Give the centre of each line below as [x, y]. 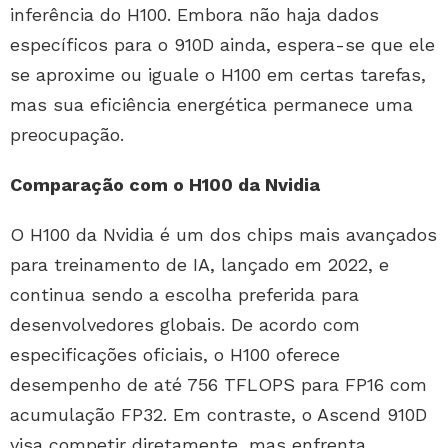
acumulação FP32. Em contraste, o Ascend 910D [218, 415]
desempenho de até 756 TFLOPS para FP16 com [218, 385]
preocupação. [67, 135]
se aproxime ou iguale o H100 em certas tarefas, [218, 75]
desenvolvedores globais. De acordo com [185, 325]
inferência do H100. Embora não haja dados [194, 15]
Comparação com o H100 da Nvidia [165, 185]
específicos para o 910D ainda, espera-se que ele [222, 45]
